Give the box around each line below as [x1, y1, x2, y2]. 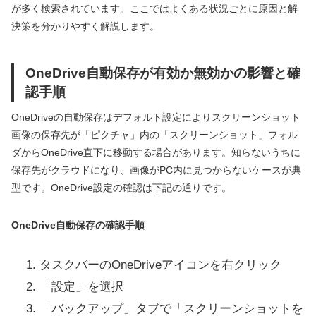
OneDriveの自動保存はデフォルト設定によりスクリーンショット [11, 111, 300, 123]
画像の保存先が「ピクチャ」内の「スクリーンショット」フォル [11, 128, 298, 140]
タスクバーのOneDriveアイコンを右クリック [39, 257, 281, 272]
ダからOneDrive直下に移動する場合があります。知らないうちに [11, 146, 300, 158]
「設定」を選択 [39, 279, 123, 293]
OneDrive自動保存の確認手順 [11, 219, 145, 231]
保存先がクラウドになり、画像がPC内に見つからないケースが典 [11, 164, 301, 176]
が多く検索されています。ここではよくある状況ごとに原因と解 [11, 2, 298, 14]
